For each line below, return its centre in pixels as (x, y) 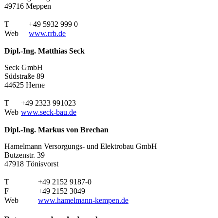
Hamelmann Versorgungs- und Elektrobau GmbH (81, 146)
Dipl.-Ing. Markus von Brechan (56, 129)
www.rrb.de (47, 33)
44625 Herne (25, 85)
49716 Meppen (28, 6)
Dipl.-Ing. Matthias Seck (45, 51)
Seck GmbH (24, 67)
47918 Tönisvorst (31, 163)
